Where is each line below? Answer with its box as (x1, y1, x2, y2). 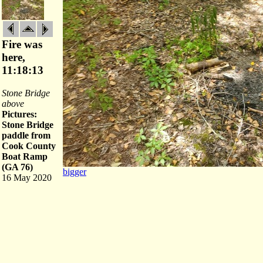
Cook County (2, 141, 56, 151)
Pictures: (2, 109, 37, 119)
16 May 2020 (2, 173, 52, 183)
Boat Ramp (2, 151, 48, 161)
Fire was (2, 38, 42, 50)
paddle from (2, 130, 50, 140)
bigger (63, 167, 86, 177)
